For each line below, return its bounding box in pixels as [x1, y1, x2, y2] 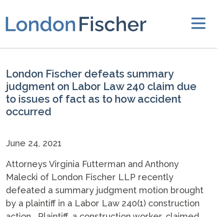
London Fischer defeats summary [6, 68, 173, 80]
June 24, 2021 [6, 138, 62, 148]
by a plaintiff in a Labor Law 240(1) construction [6, 198, 200, 208]
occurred [6, 106, 51, 118]
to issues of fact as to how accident [6, 93, 181, 105]
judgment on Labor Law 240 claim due [6, 80, 197, 93]
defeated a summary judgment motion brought [6, 185, 203, 195]
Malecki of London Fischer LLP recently [6, 172, 173, 182]
